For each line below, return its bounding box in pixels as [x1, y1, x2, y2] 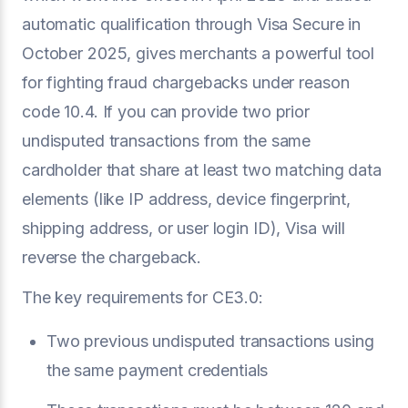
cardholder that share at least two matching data [22, 160, 382, 179]
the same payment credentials [46, 361, 269, 380]
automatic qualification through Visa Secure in [22, 15, 362, 34]
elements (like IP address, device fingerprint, [22, 189, 352, 209]
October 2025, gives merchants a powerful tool [22, 44, 375, 63]
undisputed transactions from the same [22, 131, 311, 150]
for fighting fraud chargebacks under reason [22, 73, 350, 92]
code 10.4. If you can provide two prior [22, 102, 310, 121]
